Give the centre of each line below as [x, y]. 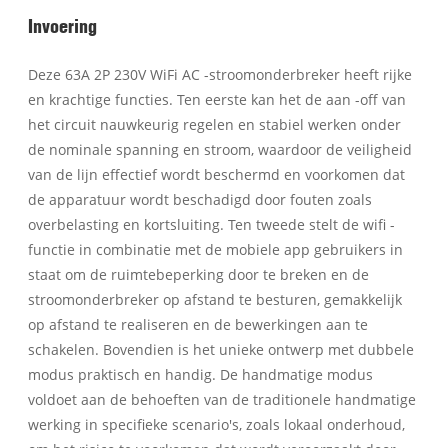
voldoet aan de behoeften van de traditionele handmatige [222, 399]
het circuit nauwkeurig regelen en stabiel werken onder [215, 124]
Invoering [63, 24]
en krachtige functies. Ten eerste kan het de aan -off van [217, 99]
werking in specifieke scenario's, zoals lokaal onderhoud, [217, 424]
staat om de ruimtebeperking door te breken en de [199, 274]
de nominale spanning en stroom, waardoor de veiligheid [220, 149]
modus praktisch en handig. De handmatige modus [201, 374]
